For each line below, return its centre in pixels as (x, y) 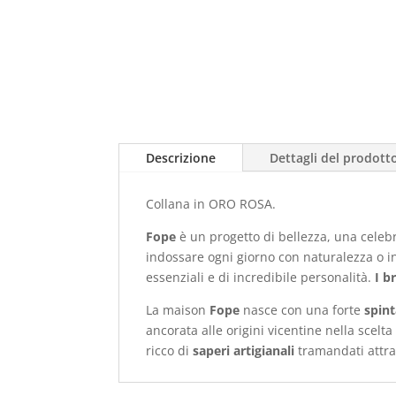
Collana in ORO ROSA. (211, 204)
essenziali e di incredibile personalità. (259, 278)
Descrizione (181, 158)
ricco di (168, 351)
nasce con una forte (302, 310)
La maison (176, 310)
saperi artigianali (244, 351)
